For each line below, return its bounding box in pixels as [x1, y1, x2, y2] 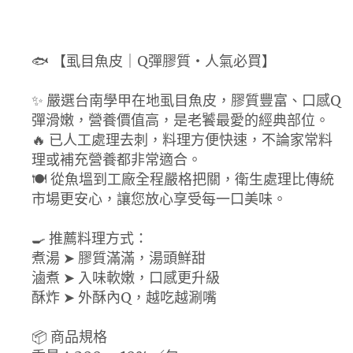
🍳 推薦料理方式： [32, 229, 148, 247]
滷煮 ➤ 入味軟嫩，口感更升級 [32, 268, 220, 287]
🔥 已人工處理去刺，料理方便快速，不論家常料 [32, 130, 333, 149]
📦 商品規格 [32, 327, 107, 346]
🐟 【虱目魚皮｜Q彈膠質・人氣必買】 [32, 51, 276, 70]
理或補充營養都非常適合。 [32, 150, 202, 169]
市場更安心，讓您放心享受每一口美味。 [32, 189, 287, 208]
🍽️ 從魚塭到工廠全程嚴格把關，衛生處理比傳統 [32, 169, 334, 188]
